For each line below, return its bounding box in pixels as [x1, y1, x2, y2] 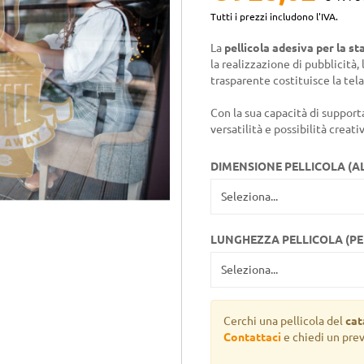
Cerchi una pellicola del [223, 314, 343, 327]
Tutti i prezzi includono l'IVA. [210, 11, 338, 22]
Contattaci [223, 331, 281, 344]
